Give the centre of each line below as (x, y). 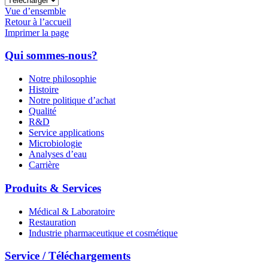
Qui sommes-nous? (51, 56)
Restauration (52, 222)
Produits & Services (53, 188)
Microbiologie (55, 144)
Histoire (44, 90)
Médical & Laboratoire (72, 211)
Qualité (42, 111)
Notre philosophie (63, 79)
